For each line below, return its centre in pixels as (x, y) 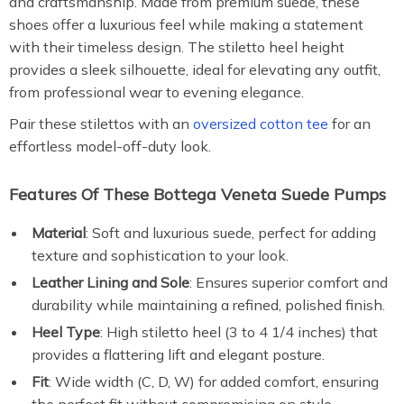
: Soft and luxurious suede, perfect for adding (231, 233)
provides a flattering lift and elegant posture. (178, 354)
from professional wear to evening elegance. (156, 92)
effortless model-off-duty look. (110, 146)
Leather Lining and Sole (110, 282)
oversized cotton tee (261, 124)
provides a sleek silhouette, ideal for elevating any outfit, (195, 69)
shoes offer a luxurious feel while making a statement (186, 24)
